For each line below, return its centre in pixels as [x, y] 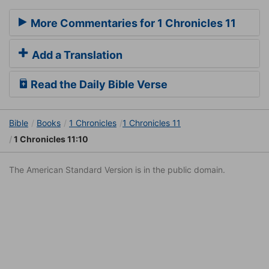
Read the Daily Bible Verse [98, 85]
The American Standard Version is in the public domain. [117, 170]
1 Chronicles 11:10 [50, 139]
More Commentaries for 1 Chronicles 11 [132, 23]
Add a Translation [76, 55]
